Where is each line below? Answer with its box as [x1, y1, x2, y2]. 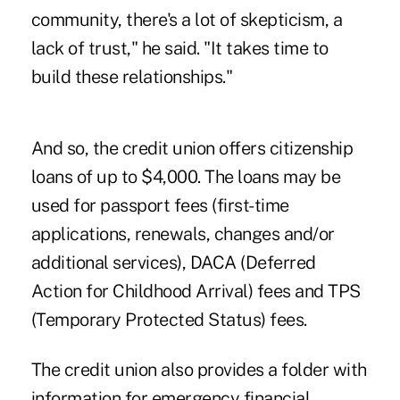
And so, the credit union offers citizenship [30, 137, 354, 160]
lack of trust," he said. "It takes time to [30, 37, 329, 60]
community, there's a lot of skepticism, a [30, 9, 343, 31]
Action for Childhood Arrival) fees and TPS [30, 280, 361, 303]
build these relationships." [30, 66, 233, 88]
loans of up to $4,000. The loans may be [30, 166, 341, 188]
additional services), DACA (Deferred [30, 252, 316, 274]
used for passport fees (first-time [30, 195, 289, 217]
